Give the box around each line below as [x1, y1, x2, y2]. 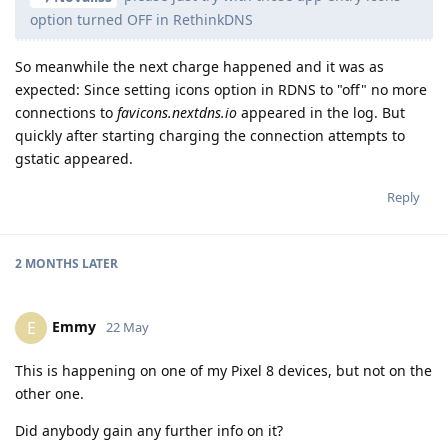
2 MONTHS [15, 255, 79, 273]
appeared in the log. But [237, 103, 405, 123]
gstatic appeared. [15, 149, 133, 169]
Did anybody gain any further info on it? [15, 421, 283, 441]
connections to [15, 103, 117, 123]
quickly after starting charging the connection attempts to [15, 126, 405, 146]
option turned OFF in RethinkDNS [30, 10, 253, 30]
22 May [106, 318, 149, 337]
